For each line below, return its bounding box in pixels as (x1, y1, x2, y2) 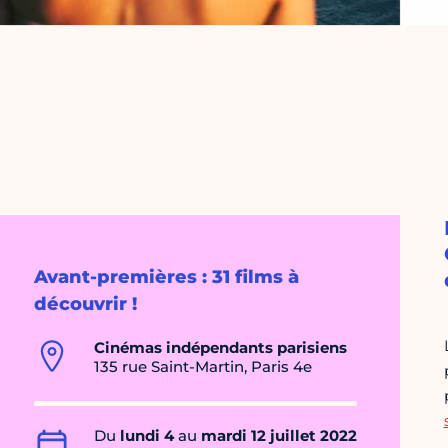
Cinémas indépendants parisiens (94, 338, 347, 358)
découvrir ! (34, 293, 137, 316)
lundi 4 (120, 426, 174, 446)
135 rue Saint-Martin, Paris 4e (94, 357, 312, 377)
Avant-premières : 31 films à (34, 266, 299, 289)
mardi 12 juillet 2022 (201, 426, 357, 446)
